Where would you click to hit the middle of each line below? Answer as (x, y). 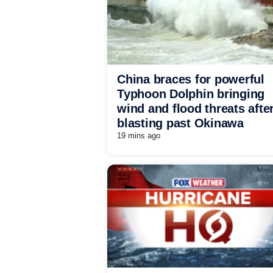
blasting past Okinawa (180, 123)
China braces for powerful (191, 79)
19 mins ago (139, 136)
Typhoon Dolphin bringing (191, 94)
